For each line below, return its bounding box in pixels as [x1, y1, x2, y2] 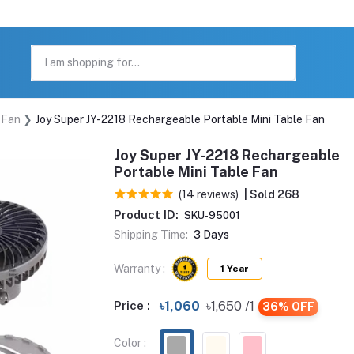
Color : [114, 337, 146, 349]
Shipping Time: [114, 228, 188, 241]
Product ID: [114, 208, 179, 221]
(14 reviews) [179, 188, 239, 201]
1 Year [220, 263, 249, 274]
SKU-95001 [184, 209, 240, 221]
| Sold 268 [244, 188, 299, 201]
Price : [114, 299, 150, 312]
